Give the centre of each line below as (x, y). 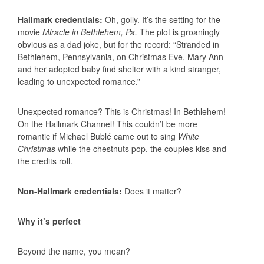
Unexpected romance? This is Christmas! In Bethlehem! (122, 111)
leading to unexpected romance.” (79, 81)
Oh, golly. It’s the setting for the (161, 19)
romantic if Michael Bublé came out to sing (98, 136)
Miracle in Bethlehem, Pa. (90, 32)
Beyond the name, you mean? (74, 251)
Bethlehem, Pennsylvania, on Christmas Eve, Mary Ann (121, 56)
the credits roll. (45, 161)
